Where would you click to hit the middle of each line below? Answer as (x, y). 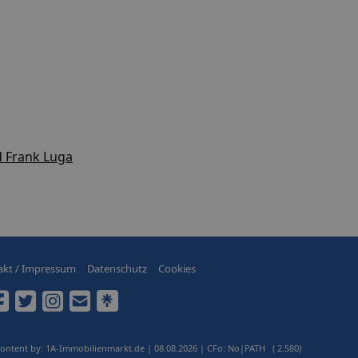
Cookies (177, 268)
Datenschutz (117, 268)
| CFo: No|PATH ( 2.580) (251, 348)
